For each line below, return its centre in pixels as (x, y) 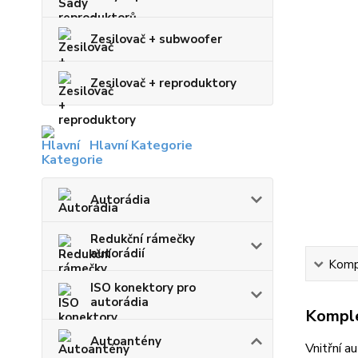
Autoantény (126, 342)
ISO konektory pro (143, 288)
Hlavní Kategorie (141, 146)
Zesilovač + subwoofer (156, 40)
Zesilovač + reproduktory (163, 84)
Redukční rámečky (143, 239)
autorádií (117, 254)
